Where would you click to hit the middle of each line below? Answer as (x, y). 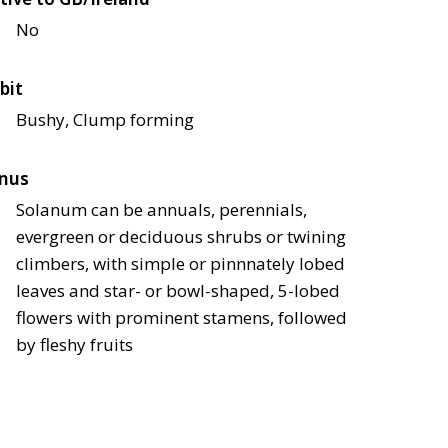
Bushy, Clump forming (105, 120)
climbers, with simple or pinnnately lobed (180, 264)
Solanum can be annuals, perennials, (161, 210)
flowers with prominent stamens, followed (181, 318)
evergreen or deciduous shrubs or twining (181, 237)
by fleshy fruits (74, 345)
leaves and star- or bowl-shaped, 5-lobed (178, 291)
